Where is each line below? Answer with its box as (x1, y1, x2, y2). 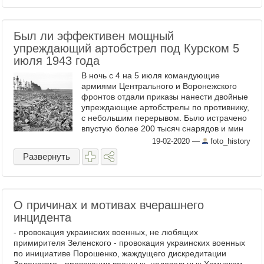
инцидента (14, 211, 71, 224)
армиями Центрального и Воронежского (81, 81, 237, 91)
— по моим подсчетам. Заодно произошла (81, 134, 247, 144)
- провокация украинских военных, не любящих (14, 227, 198, 237)
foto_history (208, 137, 250, 146)
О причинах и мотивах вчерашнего (14, 199, 204, 212)
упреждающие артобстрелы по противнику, (81, 103, 249, 112)
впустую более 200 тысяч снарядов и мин (81, 124, 243, 133)
